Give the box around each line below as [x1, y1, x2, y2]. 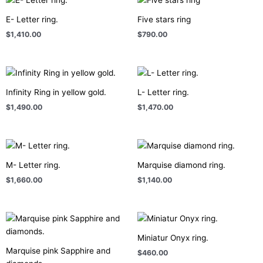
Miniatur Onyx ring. [137, 232, 208, 242]
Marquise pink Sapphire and [6, 245, 110, 255]
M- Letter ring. [6, 160, 60, 170]
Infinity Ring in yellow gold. [6, 87, 106, 97]
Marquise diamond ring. [137, 160, 225, 170]
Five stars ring [137, 15, 191, 24]
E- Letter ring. [6, 15, 58, 24]
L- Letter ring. [137, 87, 189, 97]
